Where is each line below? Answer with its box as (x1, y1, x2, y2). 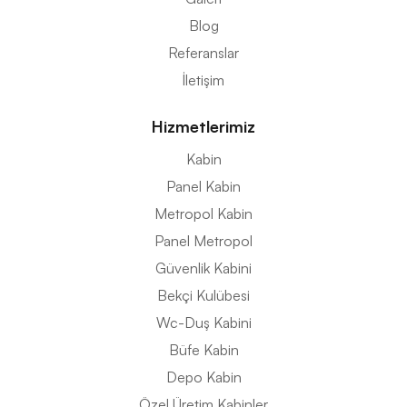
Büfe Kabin (168, 341, 239, 360)
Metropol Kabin (154, 204, 253, 223)
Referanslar (168, 44, 239, 63)
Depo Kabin (165, 368, 242, 387)
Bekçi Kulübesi (157, 286, 250, 305)
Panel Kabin (166, 177, 241, 196)
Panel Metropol (154, 232, 253, 251)
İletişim (183, 71, 224, 90)
